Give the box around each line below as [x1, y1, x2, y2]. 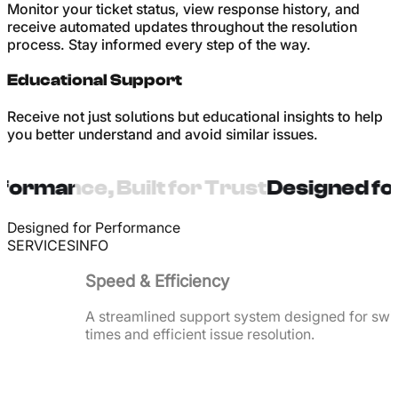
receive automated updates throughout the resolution [7, 17, 357, 36]
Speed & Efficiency [85, 270, 230, 291]
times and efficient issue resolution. [85, 325, 315, 344]
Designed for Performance [7, 218, 180, 236]
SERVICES [7, 235, 76, 254]
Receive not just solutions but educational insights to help [7, 107, 383, 126]
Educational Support [7, 70, 182, 91]
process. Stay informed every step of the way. [7, 35, 311, 53]
